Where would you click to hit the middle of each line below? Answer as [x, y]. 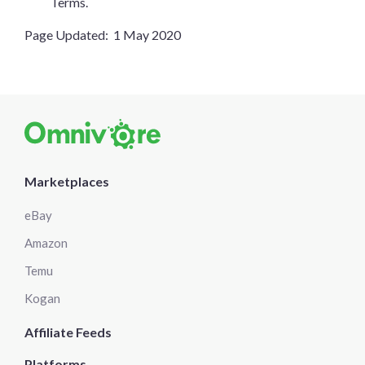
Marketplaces [67, 182]
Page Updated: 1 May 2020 [103, 35]
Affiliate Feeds [68, 332]
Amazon [46, 243]
